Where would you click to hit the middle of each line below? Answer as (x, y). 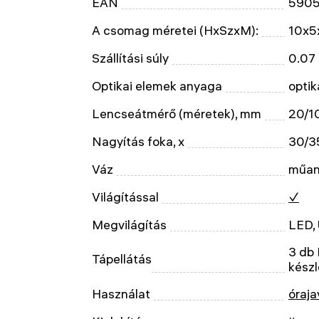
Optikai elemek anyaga (157, 86)
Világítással (125, 197)
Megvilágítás (129, 225)
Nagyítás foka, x (138, 141)
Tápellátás (122, 259)
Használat (121, 294)
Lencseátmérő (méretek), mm (177, 114)
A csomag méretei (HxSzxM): (175, 30)
